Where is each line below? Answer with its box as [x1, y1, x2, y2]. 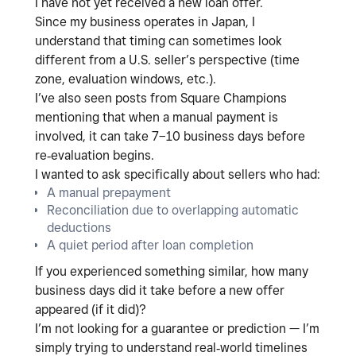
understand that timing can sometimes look [35, 33, 282, 49]
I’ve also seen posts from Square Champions [35, 91, 287, 106]
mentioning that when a [35, 110, 172, 126]
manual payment [172, 110, 265, 126]
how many [251, 264, 308, 280]
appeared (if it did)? [35, 302, 146, 318]
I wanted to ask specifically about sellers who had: [35, 167, 320, 183]
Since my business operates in [35, 14, 211, 30]
